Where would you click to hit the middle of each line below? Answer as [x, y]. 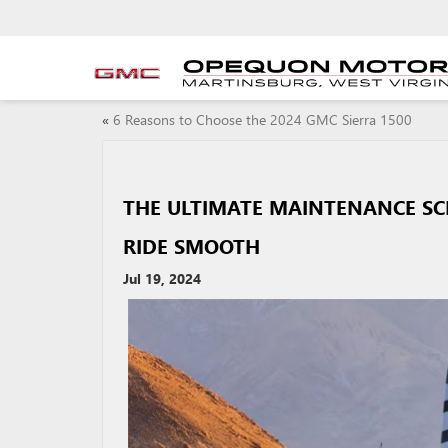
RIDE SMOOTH [191, 245]
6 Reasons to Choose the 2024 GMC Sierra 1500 [262, 119]
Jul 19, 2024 [162, 278]
